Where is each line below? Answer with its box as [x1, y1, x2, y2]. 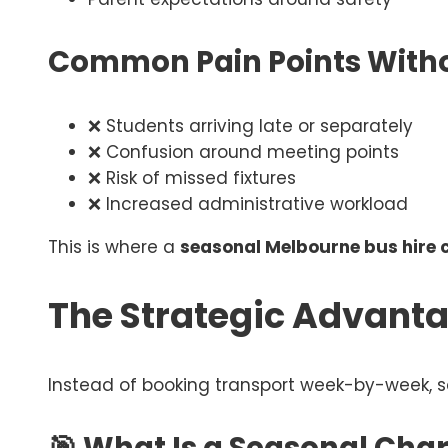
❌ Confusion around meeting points [88, 140, 399, 165]
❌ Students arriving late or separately [88, 114, 413, 139]
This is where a [48, 235, 180, 260]
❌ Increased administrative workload [88, 192, 408, 217]
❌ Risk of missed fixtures [88, 166, 296, 191]
